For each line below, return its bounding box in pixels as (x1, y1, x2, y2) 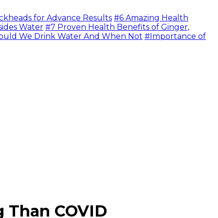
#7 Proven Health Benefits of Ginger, (45, 22, 189, 32)
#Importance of (145, 32, 206, 41)
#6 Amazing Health (114, 13, 188, 22)
